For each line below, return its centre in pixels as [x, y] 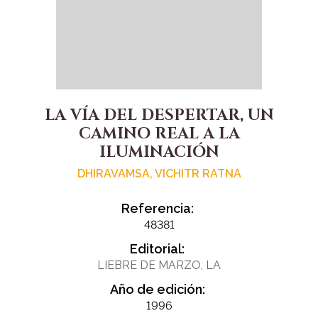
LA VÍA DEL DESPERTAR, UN [159, 116]
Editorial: [157, 249]
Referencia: [157, 209]
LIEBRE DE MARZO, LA [159, 265]
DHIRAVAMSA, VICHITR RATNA [159, 174]
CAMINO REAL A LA [159, 134]
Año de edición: [157, 290]
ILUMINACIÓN [159, 153]
